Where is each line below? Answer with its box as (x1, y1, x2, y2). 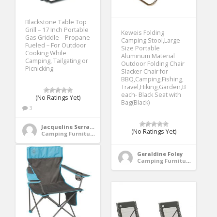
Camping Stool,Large (121, 36, 181, 45)
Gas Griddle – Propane (25, 33, 91, 42)
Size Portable (121, 44, 160, 53)
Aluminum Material (121, 52, 175, 61)
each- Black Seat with (121, 91, 182, 99)
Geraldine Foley (137, 150, 183, 158)
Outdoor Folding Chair (121, 60, 185, 68)
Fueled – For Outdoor (25, 41, 87, 49)
